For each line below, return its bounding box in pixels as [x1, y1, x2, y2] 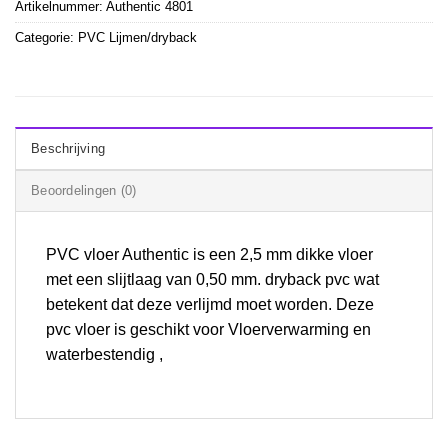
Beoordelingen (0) [31, 182, 137, 198]
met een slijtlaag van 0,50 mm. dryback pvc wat [46, 270, 379, 288]
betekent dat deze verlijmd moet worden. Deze [46, 295, 374, 313]
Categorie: [15, 30, 78, 46]
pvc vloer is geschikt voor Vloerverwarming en [46, 320, 371, 338]
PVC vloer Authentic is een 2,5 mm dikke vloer [46, 245, 373, 263]
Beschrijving [31, 140, 106, 156]
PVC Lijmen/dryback [78, 30, 197, 46]
